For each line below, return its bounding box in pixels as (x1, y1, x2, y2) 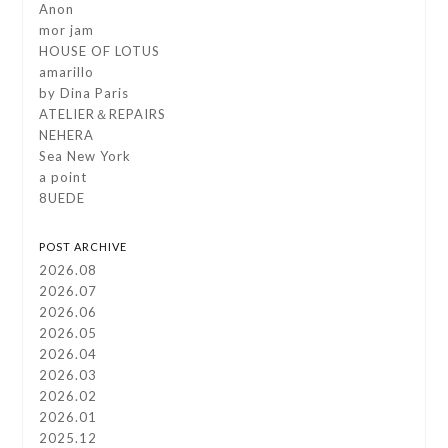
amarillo (39, 64, 95, 81)
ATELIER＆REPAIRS (39, 106, 167, 123)
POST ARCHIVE (39, 240, 128, 254)
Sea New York (39, 148, 132, 165)
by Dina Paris (39, 85, 130, 102)
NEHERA (39, 127, 95, 144)
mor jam (39, 22, 95, 39)
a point (39, 169, 88, 186)
